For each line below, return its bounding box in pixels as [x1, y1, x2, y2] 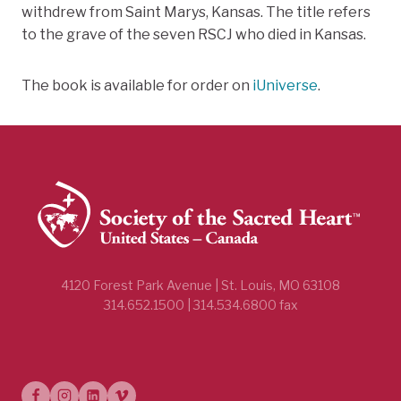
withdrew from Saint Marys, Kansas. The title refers [21, 4, 371, 21]
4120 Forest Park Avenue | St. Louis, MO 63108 [61, 277, 340, 294]
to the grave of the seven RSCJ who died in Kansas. [21, 26, 366, 44]
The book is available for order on [21, 77, 252, 95]
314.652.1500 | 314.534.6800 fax [103, 297, 298, 313]
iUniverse [252, 77, 318, 95]
